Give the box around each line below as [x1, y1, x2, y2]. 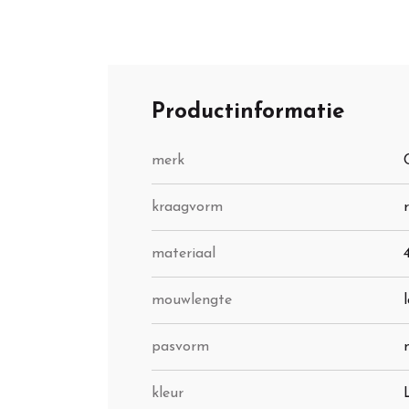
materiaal [152, 246, 215, 262]
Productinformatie [152, 101, 344, 124]
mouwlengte [152, 293, 232, 309]
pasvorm [152, 340, 209, 355]
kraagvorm [152, 200, 223, 215]
